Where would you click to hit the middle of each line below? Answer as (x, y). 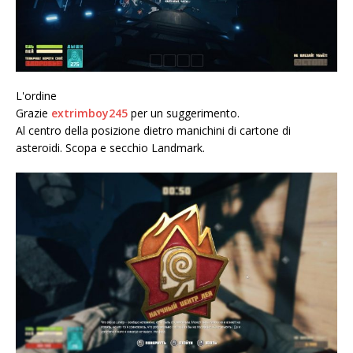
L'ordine (36, 96)
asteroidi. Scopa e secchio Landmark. (110, 148)
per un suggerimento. (185, 113)
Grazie (33, 113)
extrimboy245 (91, 113)
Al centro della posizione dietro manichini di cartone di (153, 131)
